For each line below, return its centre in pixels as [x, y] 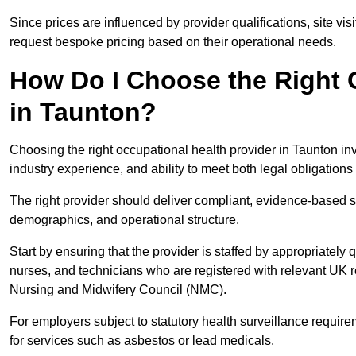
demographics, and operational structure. [124, 220]
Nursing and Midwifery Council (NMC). [120, 290]
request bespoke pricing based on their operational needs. [173, 42]
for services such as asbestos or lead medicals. [142, 341]
